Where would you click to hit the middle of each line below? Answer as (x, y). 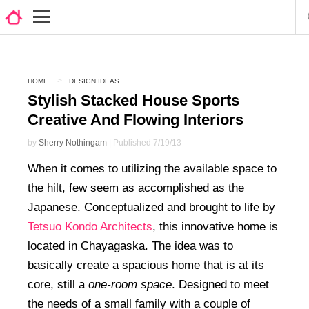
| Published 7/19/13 (144, 142)
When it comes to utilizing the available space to (152, 168)
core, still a (58, 284)
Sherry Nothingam (73, 142)
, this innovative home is (215, 226)
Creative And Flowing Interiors (136, 119)
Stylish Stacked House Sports (133, 100)
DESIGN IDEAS (94, 81)
